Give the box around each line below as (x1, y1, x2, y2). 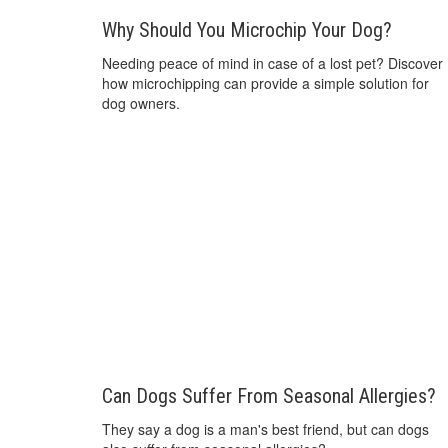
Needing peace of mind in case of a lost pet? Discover (102, 52, 443, 73)
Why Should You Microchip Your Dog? (102, 17, 392, 42)
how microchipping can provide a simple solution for (102, 72, 429, 93)
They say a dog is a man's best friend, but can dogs (102, 419, 429, 440)
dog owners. (102, 92, 180, 113)
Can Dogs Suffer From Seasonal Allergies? (102, 384, 436, 409)
